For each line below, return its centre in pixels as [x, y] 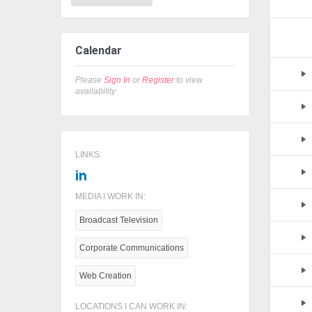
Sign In [117, 80]
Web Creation [106, 275]
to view [188, 80]
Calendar [99, 50]
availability [95, 91]
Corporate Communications [132, 248]
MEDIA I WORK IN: [110, 196]
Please [89, 80]
